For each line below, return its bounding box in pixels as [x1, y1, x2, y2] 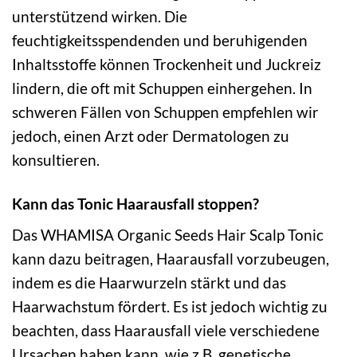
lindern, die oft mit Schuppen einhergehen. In [12, 78, 312, 97]
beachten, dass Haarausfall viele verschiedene [12, 321, 320, 340]
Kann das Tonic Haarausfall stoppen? [12, 194, 259, 213]
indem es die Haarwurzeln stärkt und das [12, 273, 286, 292]
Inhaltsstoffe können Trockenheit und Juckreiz [12, 54, 321, 73]
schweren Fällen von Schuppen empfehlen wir [12, 102, 319, 121]
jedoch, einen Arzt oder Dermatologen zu [12, 126, 289, 145]
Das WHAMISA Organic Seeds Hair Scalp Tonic [12, 226, 324, 245]
